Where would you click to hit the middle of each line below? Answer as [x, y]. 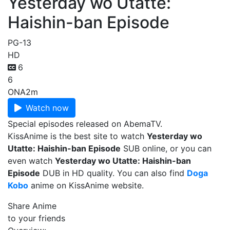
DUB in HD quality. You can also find [113, 173]
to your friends [36, 218]
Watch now [47, 108]
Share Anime [32, 206]
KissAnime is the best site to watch [77, 136]
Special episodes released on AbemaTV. [85, 124]
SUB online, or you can [166, 148]
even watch [31, 161]
